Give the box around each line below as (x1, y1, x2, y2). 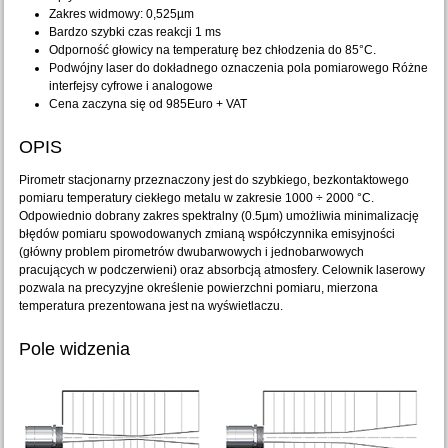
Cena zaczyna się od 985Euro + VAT (49, 97, 248, 111)
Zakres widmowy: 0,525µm (49, 7, 195, 21)
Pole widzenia (19, 339, 131, 359)
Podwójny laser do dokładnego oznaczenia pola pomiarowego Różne (49, 61, 429, 75)
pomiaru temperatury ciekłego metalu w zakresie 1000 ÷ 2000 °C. (19, 191, 375, 205)
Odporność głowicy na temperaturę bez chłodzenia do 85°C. (49, 43, 377, 57)
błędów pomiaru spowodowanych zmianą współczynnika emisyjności (19, 227, 396, 241)
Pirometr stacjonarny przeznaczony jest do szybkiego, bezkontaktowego (19, 173, 410, 187)
